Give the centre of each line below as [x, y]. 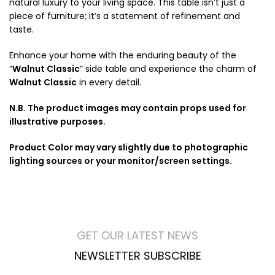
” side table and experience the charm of [168, 69]
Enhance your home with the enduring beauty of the [123, 55]
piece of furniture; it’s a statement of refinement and [125, 16]
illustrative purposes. [57, 122]
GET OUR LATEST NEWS [137, 235]
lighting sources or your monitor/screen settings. [121, 161]
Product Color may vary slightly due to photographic [129, 147]
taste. [21, 29]
